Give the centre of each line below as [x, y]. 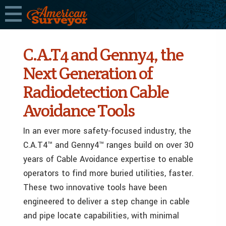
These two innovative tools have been [95, 187]
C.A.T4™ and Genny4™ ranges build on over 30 [108, 145]
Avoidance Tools [79, 110]
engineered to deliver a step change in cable [106, 202]
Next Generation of [88, 73]
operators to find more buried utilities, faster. [108, 173]
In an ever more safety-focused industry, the [107, 131]
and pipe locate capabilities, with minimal [101, 216]
